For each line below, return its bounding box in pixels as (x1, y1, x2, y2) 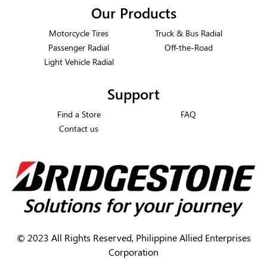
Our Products (91, 2, 176, 22)
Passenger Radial (48, 41, 109, 53)
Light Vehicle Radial (44, 55, 114, 67)
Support (107, 83, 160, 103)
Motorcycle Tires (49, 26, 108, 39)
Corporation (108, 246, 159, 259)
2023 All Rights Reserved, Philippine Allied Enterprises (24, 231, 251, 244)
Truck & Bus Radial (154, 26, 222, 39)
